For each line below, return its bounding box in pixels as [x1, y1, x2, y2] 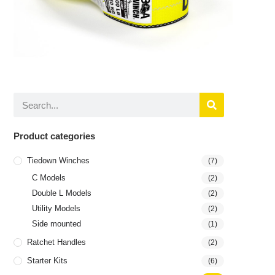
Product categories [14, 131, 96, 142]
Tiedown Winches [27, 156, 90, 166]
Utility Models [32, 204, 81, 214]
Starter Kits [27, 256, 68, 266]
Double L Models [32, 188, 92, 198]
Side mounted [32, 219, 82, 229]
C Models [32, 173, 66, 183]
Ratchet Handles [27, 238, 87, 247]
